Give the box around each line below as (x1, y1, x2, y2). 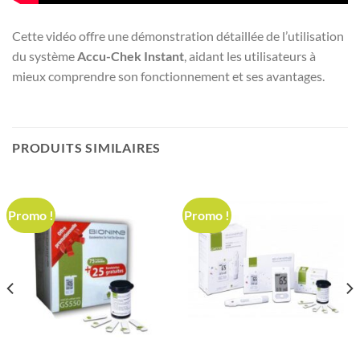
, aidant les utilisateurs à (184, 47, 316, 63)
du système (12, 47, 77, 63)
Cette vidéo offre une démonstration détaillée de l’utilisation (12, 27, 344, 43)
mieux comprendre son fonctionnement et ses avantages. (12, 67, 325, 84)
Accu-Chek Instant (77, 47, 184, 63)
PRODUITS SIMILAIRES (12, 139, 162, 155)
